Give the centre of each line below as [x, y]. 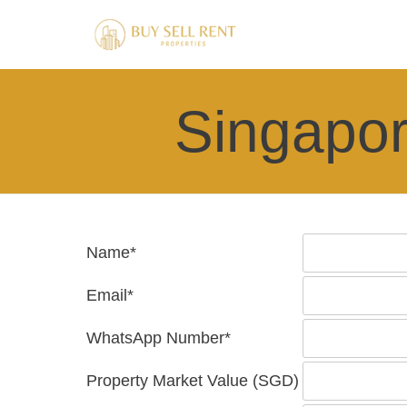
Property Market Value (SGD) [193, 381]
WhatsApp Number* [159, 338]
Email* [110, 295]
